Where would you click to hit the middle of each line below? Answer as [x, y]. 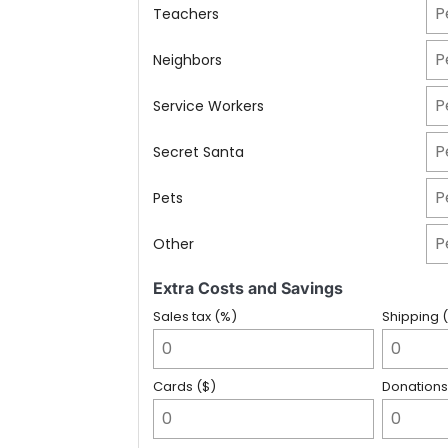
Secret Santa [198, 151]
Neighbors [187, 59]
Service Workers [208, 105]
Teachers [186, 13]
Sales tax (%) [195, 316]
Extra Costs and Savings [248, 288]
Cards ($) [184, 386]
